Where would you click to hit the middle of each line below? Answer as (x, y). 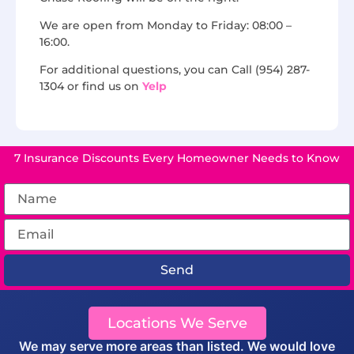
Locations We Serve (177, 323)
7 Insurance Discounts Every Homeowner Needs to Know (177, 158)
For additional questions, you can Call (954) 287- (175, 70)
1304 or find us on (91, 87)
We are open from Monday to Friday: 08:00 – (166, 26)
